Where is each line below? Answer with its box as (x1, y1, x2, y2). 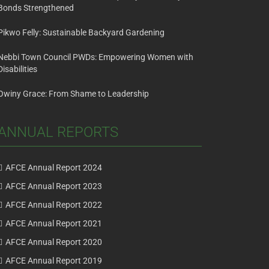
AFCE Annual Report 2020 (5, 237, 102, 247)
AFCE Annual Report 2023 (5, 181, 102, 192)
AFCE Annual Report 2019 (5, 256, 102, 266)
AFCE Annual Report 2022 (5, 200, 102, 210)
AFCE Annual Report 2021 (5, 219, 102, 229)
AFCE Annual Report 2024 (5, 163, 102, 173)
